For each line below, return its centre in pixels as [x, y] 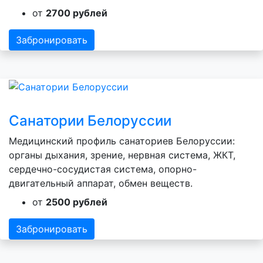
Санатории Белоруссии [90, 121]
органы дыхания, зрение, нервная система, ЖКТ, [122, 155]
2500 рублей [77, 202]
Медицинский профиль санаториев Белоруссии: [122, 141]
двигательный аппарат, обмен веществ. [101, 183]
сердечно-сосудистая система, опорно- [103, 169]
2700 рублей [77, 13]
